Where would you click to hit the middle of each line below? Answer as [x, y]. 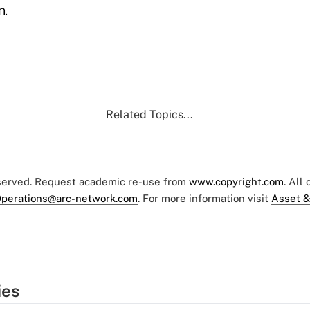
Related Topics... [149, 114]
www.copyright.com [236, 181]
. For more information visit [204, 198]
